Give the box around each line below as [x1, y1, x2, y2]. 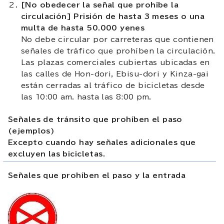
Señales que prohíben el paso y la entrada [8, 171, 186, 179]
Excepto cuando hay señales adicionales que [8, 138, 196, 146]
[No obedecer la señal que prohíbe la [21, 1, 179, 8]
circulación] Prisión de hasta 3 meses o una [21, 12, 205, 20]
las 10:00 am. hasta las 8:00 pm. [21, 93, 151, 100]
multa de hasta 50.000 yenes [21, 24, 145, 31]
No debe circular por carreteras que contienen [21, 35, 214, 43]
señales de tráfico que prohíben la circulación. [21, 47, 215, 54]
